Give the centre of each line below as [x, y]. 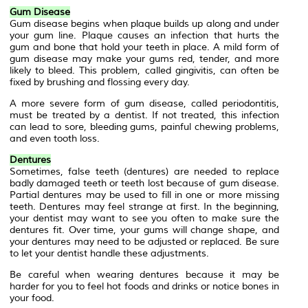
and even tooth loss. [55, 139]
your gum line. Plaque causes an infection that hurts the [144, 36]
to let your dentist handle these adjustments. [109, 254]
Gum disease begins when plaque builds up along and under [144, 24]
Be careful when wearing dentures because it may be [144, 275]
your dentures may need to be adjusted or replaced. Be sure [144, 242]
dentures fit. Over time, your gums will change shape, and [144, 230]
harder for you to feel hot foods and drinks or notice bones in [144, 287]
